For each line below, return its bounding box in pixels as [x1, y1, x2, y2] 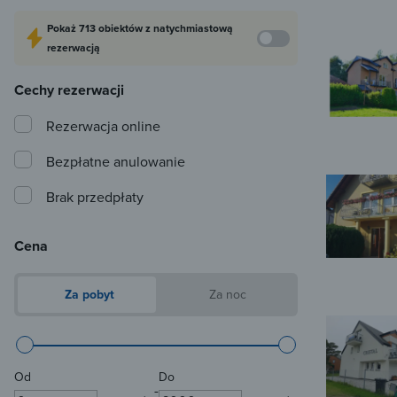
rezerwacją [47, 40, 100, 56]
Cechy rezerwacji [14, 80, 124, 101]
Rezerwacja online [46, 116, 160, 136]
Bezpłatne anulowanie [46, 152, 185, 172]
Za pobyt [61, 285, 114, 304]
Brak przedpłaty [46, 187, 144, 207]
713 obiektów [79, 20, 145, 36]
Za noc [206, 285, 246, 304]
